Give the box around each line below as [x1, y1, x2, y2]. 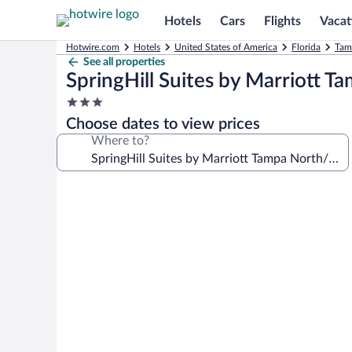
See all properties [83, 57, 165, 68]
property [65, 126, 113, 138]
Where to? [91, 134, 149, 147]
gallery [56, 201, 112, 220]
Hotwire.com [66, 42, 119, 52]
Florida [291, 42, 321, 52]
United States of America [174, 42, 277, 52]
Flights [264, 14, 301, 27]
